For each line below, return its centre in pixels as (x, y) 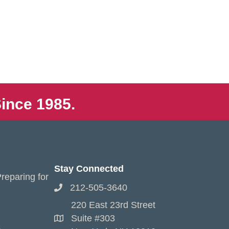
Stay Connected (89, 169)
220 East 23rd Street (113, 205)
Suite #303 (93, 218)
